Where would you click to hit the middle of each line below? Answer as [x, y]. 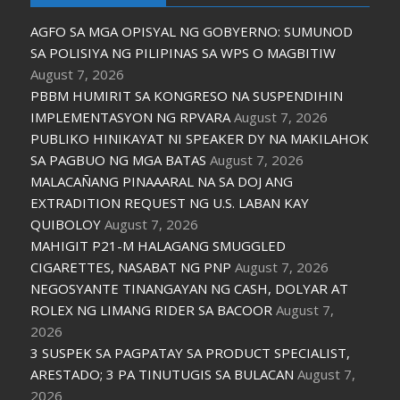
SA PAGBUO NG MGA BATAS [119, 160]
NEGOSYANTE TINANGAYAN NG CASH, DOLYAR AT [190, 289]
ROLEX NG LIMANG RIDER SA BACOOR [152, 310]
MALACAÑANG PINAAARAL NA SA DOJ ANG [162, 182]
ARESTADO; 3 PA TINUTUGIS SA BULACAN [162, 375]
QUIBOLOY [66, 225]
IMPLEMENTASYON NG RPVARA [131, 117]
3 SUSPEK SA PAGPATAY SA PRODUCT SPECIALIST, [191, 353]
